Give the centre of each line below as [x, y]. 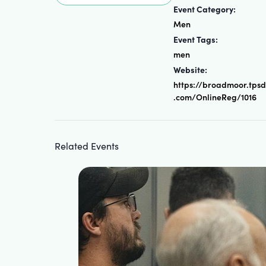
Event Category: [205, 9]
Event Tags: [196, 39]
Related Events [87, 146]
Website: [190, 69]
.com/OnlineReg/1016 [215, 97]
